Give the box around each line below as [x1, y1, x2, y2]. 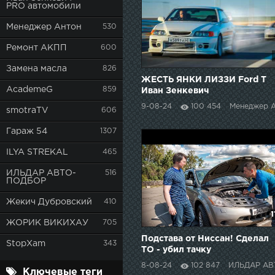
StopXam [6, 240, 45, 247]
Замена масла [6, 65, 67, 72]
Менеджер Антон [6, 23, 82, 31]
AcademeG [6, 86, 53, 93]
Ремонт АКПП [6, 44, 67, 52]
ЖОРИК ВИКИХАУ [6, 219, 88, 227]
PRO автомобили [6, 2, 81, 10]
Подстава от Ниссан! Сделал [141, 234, 269, 242]
